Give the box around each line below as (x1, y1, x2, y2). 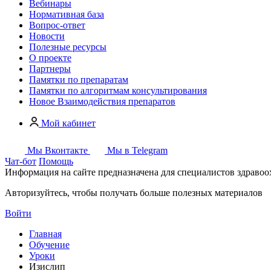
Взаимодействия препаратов (57, 96, 175, 106)
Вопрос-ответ (29, 20, 85, 30)
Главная (29, 229, 62, 239)
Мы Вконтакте (25, 145, 90, 155)
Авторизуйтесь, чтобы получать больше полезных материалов (5, 188, 263, 198)
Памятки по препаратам (29, 74, 128, 85)
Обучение (29, 240, 70, 250)
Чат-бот (5, 156, 36, 166)
